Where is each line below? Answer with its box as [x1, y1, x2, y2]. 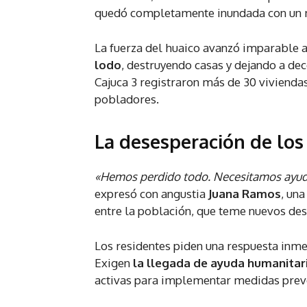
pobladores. [95, 92, 159, 107]
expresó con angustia [95, 186, 208, 201]
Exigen [95, 256, 133, 271]
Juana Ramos [208, 186, 281, 201]
